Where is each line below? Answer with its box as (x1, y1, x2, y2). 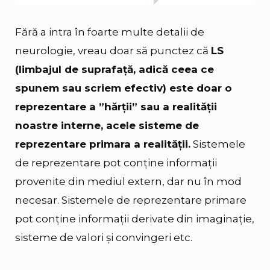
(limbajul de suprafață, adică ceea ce (15, 63, 214, 75)
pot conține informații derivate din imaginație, (15, 212, 254, 225)
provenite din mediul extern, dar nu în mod (15, 175, 242, 187)
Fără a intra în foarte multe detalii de (15, 25, 204, 38)
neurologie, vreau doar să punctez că (15, 44, 211, 57)
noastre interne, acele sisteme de (15, 119, 199, 131)
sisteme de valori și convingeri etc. (15, 231, 192, 243)
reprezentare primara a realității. (15, 137, 190, 150)
